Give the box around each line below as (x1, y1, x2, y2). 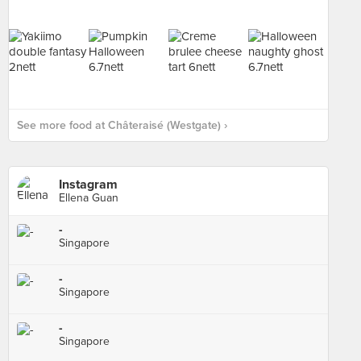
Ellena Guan (59, 191, 118, 205)
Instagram (59, 176, 118, 193)
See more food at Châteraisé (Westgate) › (17, 118, 227, 132)
